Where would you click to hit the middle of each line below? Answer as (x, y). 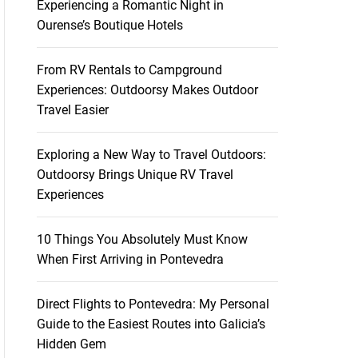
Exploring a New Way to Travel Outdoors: (151, 154)
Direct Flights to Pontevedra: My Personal (153, 304)
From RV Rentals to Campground (129, 70)
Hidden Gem (71, 344)
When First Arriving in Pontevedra (130, 259)
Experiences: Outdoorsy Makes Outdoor (147, 89)
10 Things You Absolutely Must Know (142, 239)
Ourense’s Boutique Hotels (109, 25)
